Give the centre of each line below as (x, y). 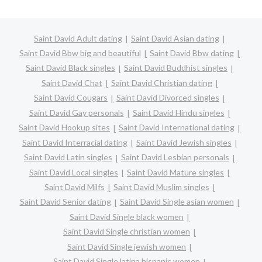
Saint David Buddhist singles (176, 68)
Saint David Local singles (74, 172)
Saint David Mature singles (175, 172)
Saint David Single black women (127, 216)
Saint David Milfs (74, 187)
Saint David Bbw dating (192, 53)
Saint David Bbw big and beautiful (80, 53)
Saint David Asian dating (175, 38)
